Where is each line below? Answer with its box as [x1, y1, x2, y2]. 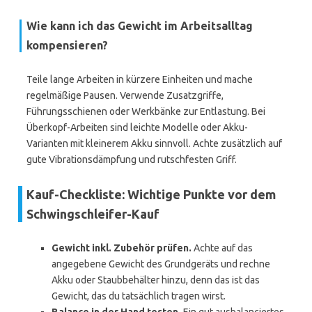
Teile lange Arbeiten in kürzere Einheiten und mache [26, 74, 253, 85]
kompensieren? [26, 39, 108, 52]
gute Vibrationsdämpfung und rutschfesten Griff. [26, 154, 237, 165]
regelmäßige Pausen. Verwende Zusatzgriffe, [26, 90, 224, 101]
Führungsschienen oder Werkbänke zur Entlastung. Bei [26, 106, 265, 117]
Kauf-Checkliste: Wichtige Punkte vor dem [26, 187, 276, 201]
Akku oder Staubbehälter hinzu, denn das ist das [52, 274, 260, 286]
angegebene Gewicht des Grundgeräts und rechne [52, 258, 270, 270]
